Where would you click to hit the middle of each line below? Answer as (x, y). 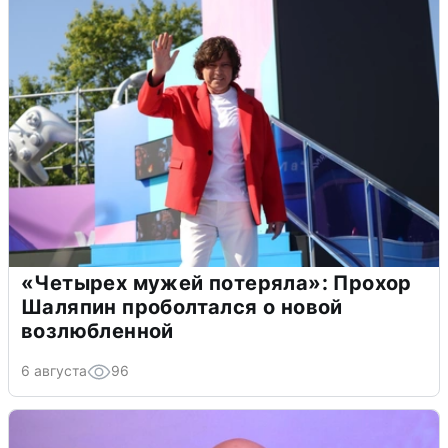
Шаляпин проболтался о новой (182, 306)
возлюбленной (97, 330)
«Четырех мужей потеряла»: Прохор (216, 282)
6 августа (54, 370)
